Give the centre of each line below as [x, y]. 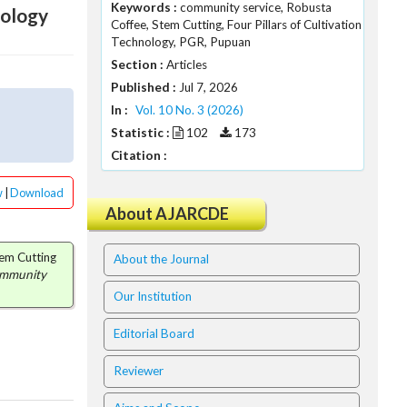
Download [37, 193]
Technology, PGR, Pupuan [181, 42]
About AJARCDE [167, 213]
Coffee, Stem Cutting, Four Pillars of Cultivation [236, 25]
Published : [144, 87]
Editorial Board [154, 333]
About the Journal [161, 259]
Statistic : [140, 133]
